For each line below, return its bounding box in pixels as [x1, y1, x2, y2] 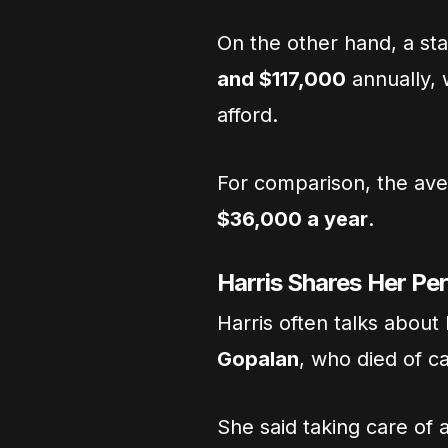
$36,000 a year [217, 207, 368, 231]
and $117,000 [217, 67, 346, 91]
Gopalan [217, 347, 299, 371]
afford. [217, 103, 278, 127]
